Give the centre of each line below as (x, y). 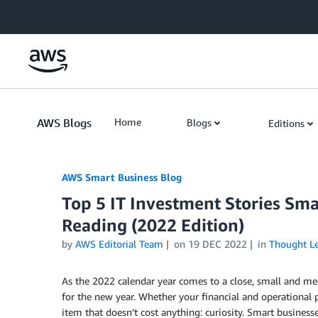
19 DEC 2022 (217, 244)
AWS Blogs (64, 123)
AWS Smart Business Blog (122, 177)
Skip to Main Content (54, 14)
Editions (286, 123)
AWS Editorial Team (119, 244)
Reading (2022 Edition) (153, 225)
